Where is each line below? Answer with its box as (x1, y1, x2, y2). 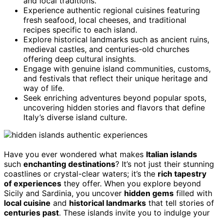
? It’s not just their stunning (115, 159, 214, 169)
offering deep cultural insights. (23, 54, 136, 64)
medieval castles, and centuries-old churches (23, 44, 189, 54)
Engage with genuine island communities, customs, (23, 63, 211, 73)
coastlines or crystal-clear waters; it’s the (4, 168, 158, 179)
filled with (174, 188, 212, 198)
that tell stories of (146, 198, 214, 208)
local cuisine (4, 198, 51, 208)
